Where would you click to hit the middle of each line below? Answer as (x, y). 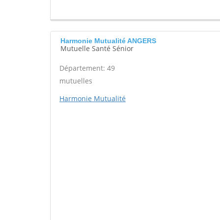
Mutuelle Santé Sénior (97, 48)
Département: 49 (87, 68)
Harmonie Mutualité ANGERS (108, 41)
